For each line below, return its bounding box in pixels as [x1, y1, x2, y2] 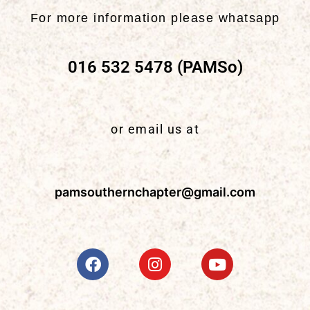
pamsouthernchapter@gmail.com [55, 185, 255, 200]
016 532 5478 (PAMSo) [67, 57, 243, 77]
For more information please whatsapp [30, 11, 280, 26]
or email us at [111, 122, 199, 137]
